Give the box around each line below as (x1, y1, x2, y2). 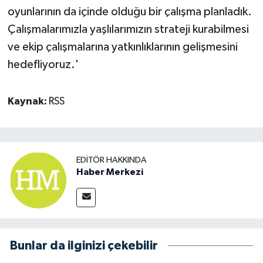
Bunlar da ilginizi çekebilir (10, 240, 158, 252)
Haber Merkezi (76, 167, 143, 177)
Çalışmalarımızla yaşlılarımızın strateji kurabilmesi (7, 23, 249, 35)
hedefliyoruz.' (7, 58, 79, 70)
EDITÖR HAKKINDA (76, 155, 147, 164)
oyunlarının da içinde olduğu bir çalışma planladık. (7, 5, 252, 18)
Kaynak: (7, 96, 49, 107)
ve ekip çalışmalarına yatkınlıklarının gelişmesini (7, 41, 238, 53)
